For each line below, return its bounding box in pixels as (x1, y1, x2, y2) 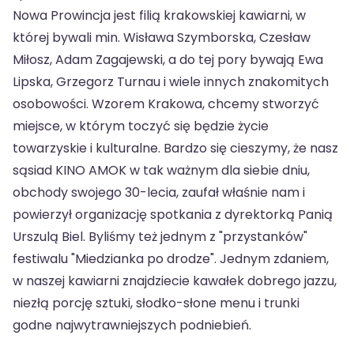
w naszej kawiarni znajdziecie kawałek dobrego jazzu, (13, 272, 337, 291)
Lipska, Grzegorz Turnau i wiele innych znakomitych (13, 73, 329, 92)
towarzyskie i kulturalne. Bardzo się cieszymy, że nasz (13, 139, 338, 158)
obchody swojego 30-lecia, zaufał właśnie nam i (13, 183, 305, 202)
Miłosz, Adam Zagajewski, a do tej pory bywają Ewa (13, 51, 323, 70)
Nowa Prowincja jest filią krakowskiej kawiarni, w (13, 6, 306, 25)
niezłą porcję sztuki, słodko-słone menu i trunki (13, 294, 299, 313)
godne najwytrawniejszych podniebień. (13, 316, 251, 335)
